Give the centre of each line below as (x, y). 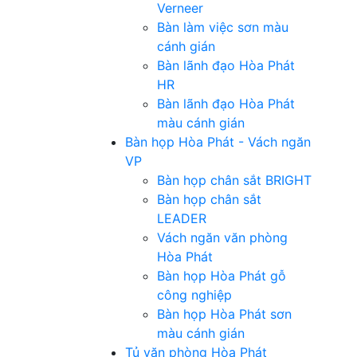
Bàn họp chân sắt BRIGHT (234, 180)
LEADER (182, 218)
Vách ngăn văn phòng (222, 237)
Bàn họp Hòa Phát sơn (224, 314)
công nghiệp (194, 295)
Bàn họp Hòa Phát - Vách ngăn (218, 142)
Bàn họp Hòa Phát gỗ (222, 276)
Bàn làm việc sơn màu (223, 27)
